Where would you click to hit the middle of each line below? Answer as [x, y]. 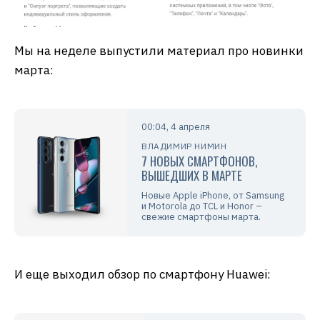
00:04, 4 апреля [176, 127]
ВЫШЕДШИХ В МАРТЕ [192, 176]
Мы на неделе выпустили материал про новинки [159, 51]
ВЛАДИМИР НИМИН [184, 146]
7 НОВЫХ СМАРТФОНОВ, [200, 161]
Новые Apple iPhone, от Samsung [213, 196]
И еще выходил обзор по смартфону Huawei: [142, 275]
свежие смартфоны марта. [201, 217]
